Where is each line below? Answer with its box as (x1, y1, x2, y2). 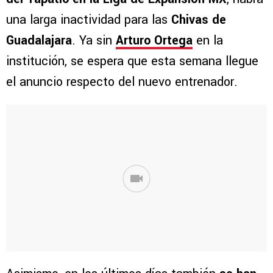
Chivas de (171, 11, 226, 29)
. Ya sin (72, 32, 116, 50)
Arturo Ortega (116, 32, 193, 50)
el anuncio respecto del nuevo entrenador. (6, 73, 238, 91)
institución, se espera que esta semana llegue (6, 52, 258, 71)
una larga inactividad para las (6, 11, 171, 29)
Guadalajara (6, 32, 72, 50)
